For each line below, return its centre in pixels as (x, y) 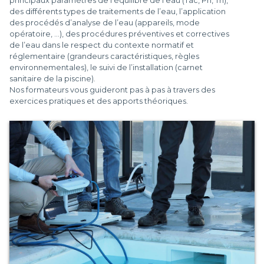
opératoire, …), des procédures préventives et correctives (119, 34)
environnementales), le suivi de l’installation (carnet (106, 68)
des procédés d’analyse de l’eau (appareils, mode (105, 23)
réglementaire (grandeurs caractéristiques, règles (104, 57)
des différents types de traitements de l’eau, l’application (118, 12)
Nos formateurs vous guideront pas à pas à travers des (112, 90)
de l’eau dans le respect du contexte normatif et (102, 45)
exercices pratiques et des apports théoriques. (99, 101)
